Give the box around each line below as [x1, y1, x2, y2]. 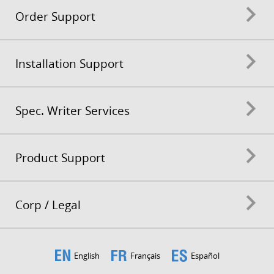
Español [190, 250, 220, 261]
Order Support [15, 9, 95, 24]
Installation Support [15, 56, 124, 71]
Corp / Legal [15, 197, 81, 212]
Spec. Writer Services [15, 103, 130, 118]
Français [130, 250, 160, 261]
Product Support [15, 150, 105, 165]
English [73, 250, 100, 261]
